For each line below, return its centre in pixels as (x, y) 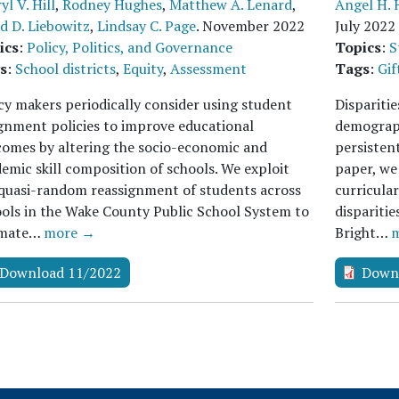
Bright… (362, 232)
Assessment (208, 69)
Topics (358, 47)
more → (69, 232)
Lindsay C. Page (147, 26)
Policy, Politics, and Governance (130, 47)
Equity (143, 69)
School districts (65, 69)
